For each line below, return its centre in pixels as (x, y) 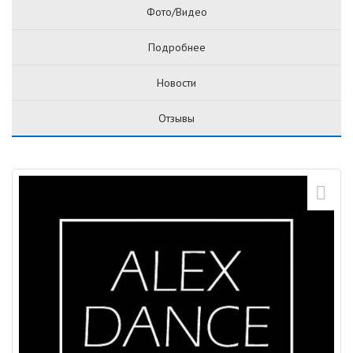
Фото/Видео (176, 11)
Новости (176, 82)
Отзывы (176, 118)
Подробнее (176, 47)
